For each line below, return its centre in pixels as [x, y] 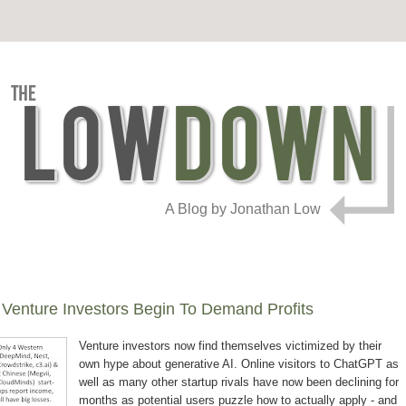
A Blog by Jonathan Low [243, 209]
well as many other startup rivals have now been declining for [239, 382]
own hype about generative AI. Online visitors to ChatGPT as [239, 364]
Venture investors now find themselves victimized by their [230, 346]
